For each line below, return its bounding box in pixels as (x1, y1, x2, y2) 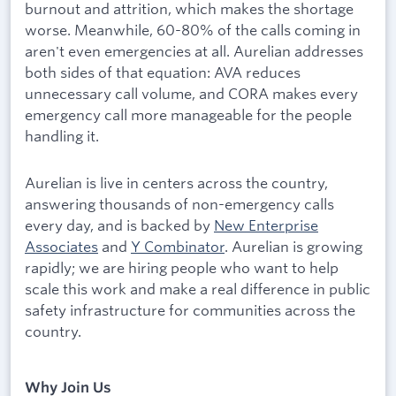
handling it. (25, 126, 99, 145)
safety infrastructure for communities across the (25, 301, 355, 320)
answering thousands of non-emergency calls (25, 194, 334, 214)
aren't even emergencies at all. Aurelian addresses (25, 41, 363, 60)
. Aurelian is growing (225, 237, 362, 256)
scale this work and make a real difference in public (25, 279, 370, 299)
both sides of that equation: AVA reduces (25, 62, 301, 81)
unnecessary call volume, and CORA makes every (25, 83, 358, 103)
